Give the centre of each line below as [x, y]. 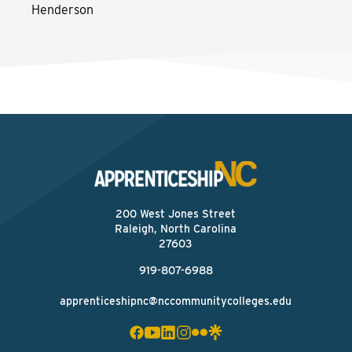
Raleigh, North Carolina [176, 229]
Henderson [62, 10]
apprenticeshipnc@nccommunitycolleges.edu [176, 301]
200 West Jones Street [176, 214]
